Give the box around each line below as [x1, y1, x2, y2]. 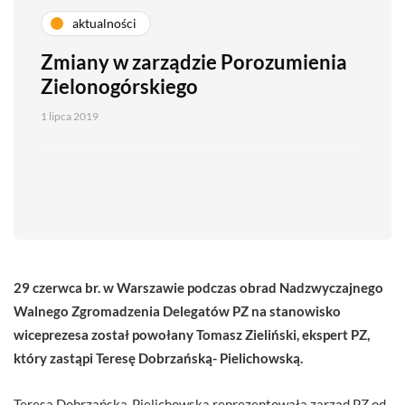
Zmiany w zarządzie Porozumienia [41, 49, 347, 74]
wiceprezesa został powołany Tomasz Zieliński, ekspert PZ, [14, 325, 370, 343]
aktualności [72, 15, 137, 32]
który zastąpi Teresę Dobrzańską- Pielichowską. [14, 349, 303, 366]
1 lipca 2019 [41, 108, 99, 123]
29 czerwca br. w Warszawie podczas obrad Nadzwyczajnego [14, 278, 383, 296]
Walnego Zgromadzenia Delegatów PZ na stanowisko [14, 302, 341, 319]
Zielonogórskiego [41, 73, 198, 99]
